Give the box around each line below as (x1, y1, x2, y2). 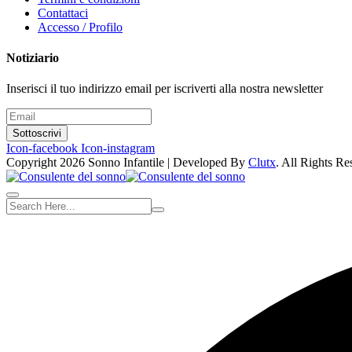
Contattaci (38, 5, 88, 20)
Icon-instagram (81, 141, 155, 156)
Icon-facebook (6, 141, 78, 156)
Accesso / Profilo (38, 20, 123, 34)
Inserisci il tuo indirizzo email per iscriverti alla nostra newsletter (6, 82, 323, 96)
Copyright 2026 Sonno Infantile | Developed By (6, 156, 248, 170)
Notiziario (6, 51, 59, 65)
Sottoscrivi (13, 127, 61, 140)
